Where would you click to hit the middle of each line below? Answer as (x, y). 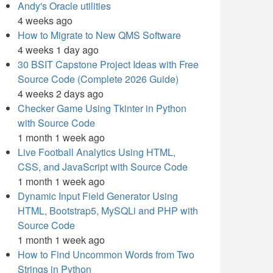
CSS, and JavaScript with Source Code (103, 167)
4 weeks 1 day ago (58, 50)
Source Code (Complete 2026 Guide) (98, 79)
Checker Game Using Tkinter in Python (102, 108)
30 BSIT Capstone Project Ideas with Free (108, 64)
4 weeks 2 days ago (61, 94)
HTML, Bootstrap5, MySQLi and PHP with (108, 211)
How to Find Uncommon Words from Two (106, 254)
